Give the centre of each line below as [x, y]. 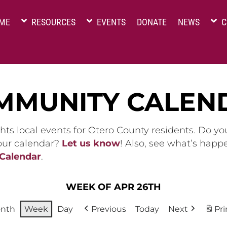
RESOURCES [53, 22]
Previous [109, 209]
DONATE [152, 22]
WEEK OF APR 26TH [113, 187]
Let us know [91, 143]
